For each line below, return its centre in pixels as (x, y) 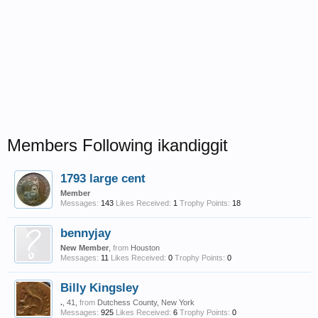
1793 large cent (103, 178)
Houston (145, 248)
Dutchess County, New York (146, 302)
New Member (84, 248)
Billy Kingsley (99, 287)
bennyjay (86, 233)
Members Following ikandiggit (117, 145)
